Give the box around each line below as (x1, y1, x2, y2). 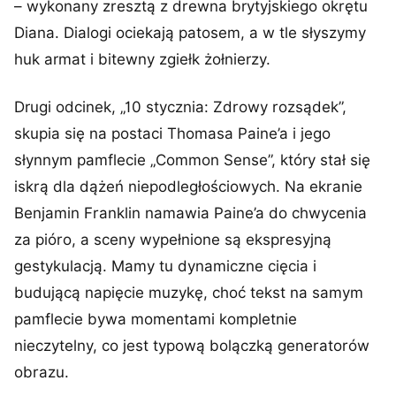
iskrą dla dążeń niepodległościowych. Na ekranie (14, 178, 362, 195)
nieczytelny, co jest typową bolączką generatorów (14, 337, 369, 354)
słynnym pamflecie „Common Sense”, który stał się (14, 151, 370, 169)
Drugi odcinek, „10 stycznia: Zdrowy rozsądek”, (14, 98, 346, 116)
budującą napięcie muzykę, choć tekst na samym (14, 284, 363, 301)
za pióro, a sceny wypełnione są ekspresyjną (14, 231, 331, 248)
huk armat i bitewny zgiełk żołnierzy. (14, 50, 270, 68)
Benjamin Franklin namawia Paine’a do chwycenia (14, 204, 367, 222)
